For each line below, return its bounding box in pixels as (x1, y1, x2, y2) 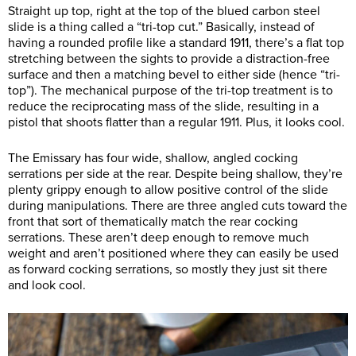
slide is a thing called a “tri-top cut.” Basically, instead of (8, 18, 315, 35)
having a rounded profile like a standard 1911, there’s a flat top (8, 34, 344, 51)
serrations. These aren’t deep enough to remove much (8, 229, 309, 246)
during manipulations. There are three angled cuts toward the (8, 197, 347, 214)
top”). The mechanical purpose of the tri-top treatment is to (8, 82, 333, 99)
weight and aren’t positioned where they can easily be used (8, 245, 339, 261)
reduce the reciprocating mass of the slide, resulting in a (8, 98, 319, 114)
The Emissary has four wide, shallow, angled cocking (8, 149, 298, 166)
